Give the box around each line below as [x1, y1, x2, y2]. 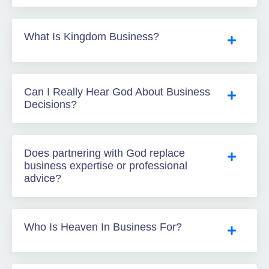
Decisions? [24, 98, 77, 111]
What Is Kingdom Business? [24, 31, 159, 43]
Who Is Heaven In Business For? [24, 221, 182, 234]
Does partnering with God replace [24, 147, 185, 160]
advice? [24, 172, 61, 185]
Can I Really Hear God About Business [24, 86, 210, 98]
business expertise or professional [24, 160, 187, 172]
